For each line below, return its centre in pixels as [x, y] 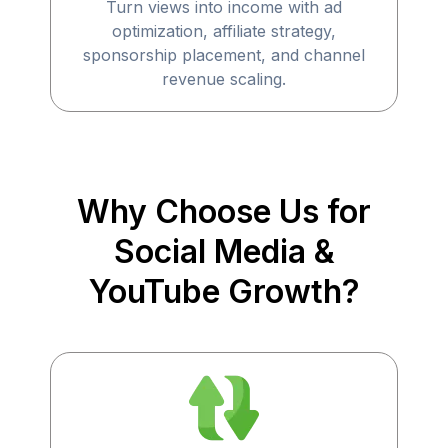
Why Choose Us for [224, 211]
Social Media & [224, 251]
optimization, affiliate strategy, [224, 31]
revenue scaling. [224, 79]
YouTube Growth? [224, 291]
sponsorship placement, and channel [224, 55]
